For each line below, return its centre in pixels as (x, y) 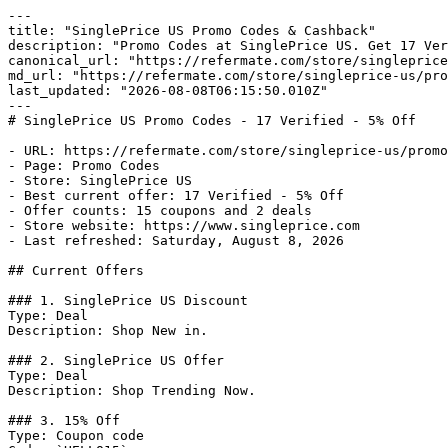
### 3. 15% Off (64, 420)
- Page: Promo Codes (84, 165)
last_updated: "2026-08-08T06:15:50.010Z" (168, 90)
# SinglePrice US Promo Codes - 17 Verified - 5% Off (212, 120)
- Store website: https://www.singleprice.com (184, 225)
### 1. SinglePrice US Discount (128, 300)
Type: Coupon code (76, 435)
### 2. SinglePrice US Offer (116, 360)
